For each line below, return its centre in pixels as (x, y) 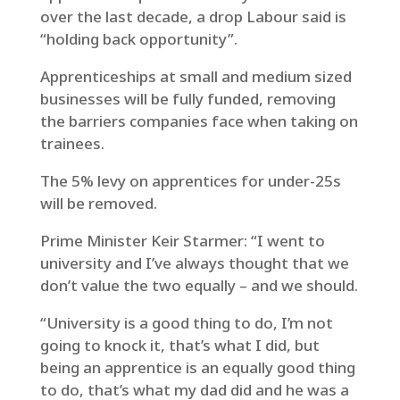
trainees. (72, 143)
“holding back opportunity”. (138, 39)
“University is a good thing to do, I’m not (186, 323)
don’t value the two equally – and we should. (199, 285)
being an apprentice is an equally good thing (197, 367)
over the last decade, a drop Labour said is (193, 17)
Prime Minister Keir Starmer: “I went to (182, 241)
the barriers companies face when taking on (199, 121)
